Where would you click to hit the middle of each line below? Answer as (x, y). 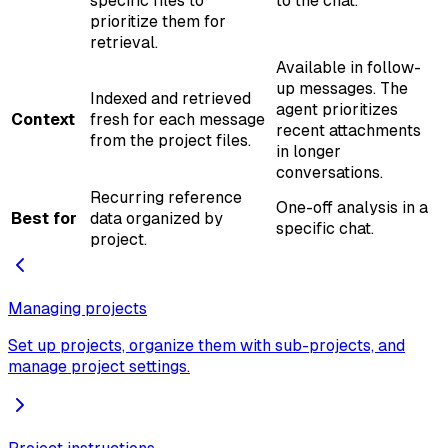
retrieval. (124, 43)
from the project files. (170, 141)
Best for (44, 219)
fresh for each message (177, 120)
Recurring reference (166, 198)
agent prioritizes (337, 110)
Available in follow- (348, 68)
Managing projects (77, 309)
